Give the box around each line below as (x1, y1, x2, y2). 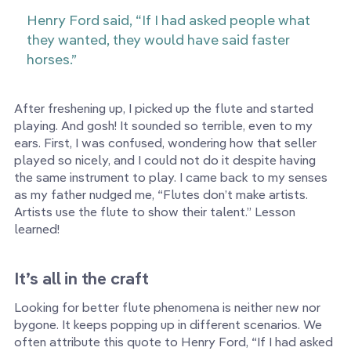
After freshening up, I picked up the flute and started (14, 100, 313, 117)
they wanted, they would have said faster (27, 31, 290, 49)
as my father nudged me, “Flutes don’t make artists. (14, 186, 308, 203)
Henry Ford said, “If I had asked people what (27, 11, 310, 30)
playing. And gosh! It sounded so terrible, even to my (14, 118, 313, 134)
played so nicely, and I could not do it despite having (14, 152, 316, 168)
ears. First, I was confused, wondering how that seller (14, 135, 317, 151)
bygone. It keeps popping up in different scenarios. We (14, 317, 322, 333)
